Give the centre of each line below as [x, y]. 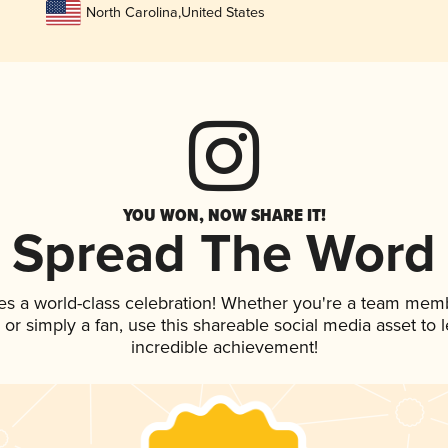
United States [222, 13]
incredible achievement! [224, 348]
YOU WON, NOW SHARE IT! [224, 215]
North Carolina [131, 13]
